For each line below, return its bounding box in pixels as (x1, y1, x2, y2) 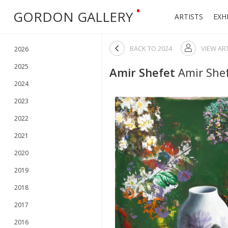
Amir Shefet (109, 65, 175, 80)
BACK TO (130, 44, 158, 53)
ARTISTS (175, 12, 203, 21)
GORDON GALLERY (13, 8, 133, 26)
